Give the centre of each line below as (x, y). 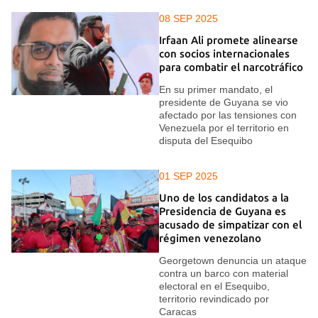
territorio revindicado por (214, 298)
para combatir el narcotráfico (231, 67)
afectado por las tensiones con (228, 115)
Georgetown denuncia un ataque (233, 260)
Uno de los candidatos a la (224, 198)
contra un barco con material (224, 273)
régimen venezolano (210, 238)
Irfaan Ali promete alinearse (229, 40)
